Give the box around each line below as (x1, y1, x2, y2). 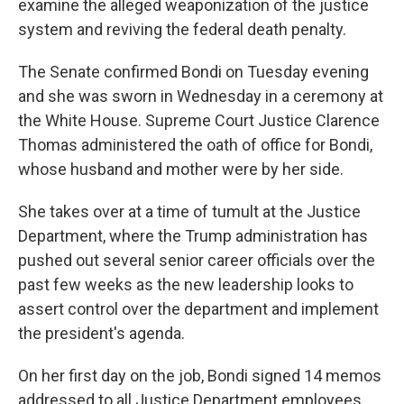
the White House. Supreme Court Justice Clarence (18, 111, 380, 130)
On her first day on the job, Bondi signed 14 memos (18, 366, 381, 385)
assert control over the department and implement (18, 299, 379, 318)
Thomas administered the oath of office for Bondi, (18, 135, 372, 154)
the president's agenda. (18, 324, 185, 343)
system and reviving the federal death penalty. (18, 20, 346, 39)
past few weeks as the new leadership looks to (18, 275, 353, 294)
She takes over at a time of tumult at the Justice (18, 202, 361, 221)
